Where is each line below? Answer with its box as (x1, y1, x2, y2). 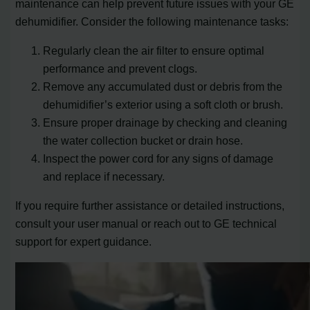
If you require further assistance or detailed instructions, (15, 199, 285, 212)
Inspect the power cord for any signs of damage (43, 152, 274, 165)
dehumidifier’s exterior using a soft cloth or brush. (43, 98, 284, 111)
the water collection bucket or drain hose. (43, 134, 244, 147)
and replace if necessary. (43, 170, 165, 183)
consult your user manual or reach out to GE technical (15, 217, 277, 230)
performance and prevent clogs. (43, 62, 198, 75)
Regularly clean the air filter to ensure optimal (43, 44, 265, 57)
